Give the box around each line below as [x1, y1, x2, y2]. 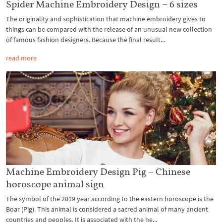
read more [6, 54, 37, 63]
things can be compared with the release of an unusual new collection [6, 25, 212, 34]
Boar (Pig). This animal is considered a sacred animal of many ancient [6, 204, 208, 214]
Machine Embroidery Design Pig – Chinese [6, 165, 190, 177]
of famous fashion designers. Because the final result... [6, 35, 165, 45]
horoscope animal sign [6, 177, 104, 190]
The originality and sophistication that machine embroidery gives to [6, 14, 206, 24]
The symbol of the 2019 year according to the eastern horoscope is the [6, 194, 214, 203]
